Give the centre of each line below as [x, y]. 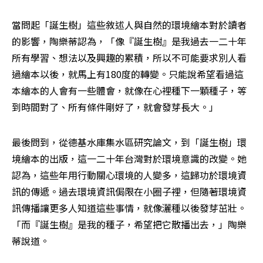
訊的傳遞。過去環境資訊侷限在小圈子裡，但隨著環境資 [129, 192]
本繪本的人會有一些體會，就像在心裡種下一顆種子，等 [129, 91]
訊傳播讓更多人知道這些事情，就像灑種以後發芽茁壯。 [129, 208]
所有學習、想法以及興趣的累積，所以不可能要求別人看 [129, 58]
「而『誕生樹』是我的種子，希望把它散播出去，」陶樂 [129, 225]
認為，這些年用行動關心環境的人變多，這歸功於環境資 [129, 175]
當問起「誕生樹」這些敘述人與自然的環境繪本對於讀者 [129, 25]
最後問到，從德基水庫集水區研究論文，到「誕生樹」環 [129, 142]
